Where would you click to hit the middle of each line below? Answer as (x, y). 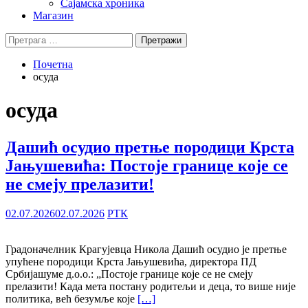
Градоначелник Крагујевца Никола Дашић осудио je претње (146, 249)
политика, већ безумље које (71, 298)
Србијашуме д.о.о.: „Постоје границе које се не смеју (129, 274)
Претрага (26, 38)
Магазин (53, 15)
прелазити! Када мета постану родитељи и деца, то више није (151, 286)
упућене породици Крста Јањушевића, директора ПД (131, 261)
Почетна (53, 64)
